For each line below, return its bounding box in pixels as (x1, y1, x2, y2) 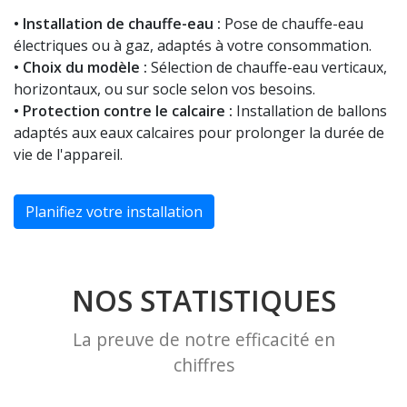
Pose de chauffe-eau (221, 14, 363, 35)
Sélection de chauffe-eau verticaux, (147, 57, 387, 78)
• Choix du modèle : (14, 57, 147, 78)
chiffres (173, 352, 234, 378)
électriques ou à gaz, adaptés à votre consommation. (14, 35, 372, 56)
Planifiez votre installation (25, 202, 203, 223)
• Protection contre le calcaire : (14, 101, 233, 122)
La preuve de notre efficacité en (72, 327, 335, 352)
